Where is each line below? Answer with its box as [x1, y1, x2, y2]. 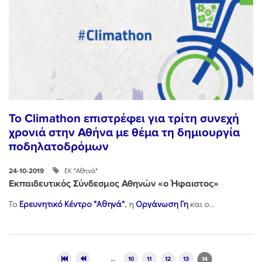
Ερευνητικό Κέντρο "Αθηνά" [19, 198, 125, 210]
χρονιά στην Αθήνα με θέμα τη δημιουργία [9, 125, 240, 140]
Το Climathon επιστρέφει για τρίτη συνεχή [9, 111, 239, 126]
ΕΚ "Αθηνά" [64, 166, 98, 175]
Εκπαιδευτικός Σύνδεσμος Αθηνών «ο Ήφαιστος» [9, 177, 219, 189]
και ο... [188, 198, 215, 210]
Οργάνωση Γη [136, 198, 188, 210]
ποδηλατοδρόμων [9, 139, 109, 154]
